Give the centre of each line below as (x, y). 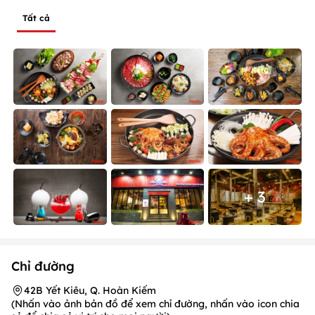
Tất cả (36, 18)
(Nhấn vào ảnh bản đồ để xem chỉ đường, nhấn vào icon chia (155, 303)
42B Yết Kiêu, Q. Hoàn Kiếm (90, 290)
